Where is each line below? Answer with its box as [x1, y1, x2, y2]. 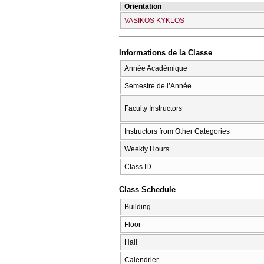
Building [124, 203, 151, 211]
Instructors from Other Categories [124, 127, 230, 136]
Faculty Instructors [124, 104, 182, 113]
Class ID [124, 162, 151, 171]
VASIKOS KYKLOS [124, 16, 184, 25]
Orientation [124, 2, 161, 11]
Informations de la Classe [119, 48, 212, 58]
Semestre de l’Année [124, 81, 192, 90]
